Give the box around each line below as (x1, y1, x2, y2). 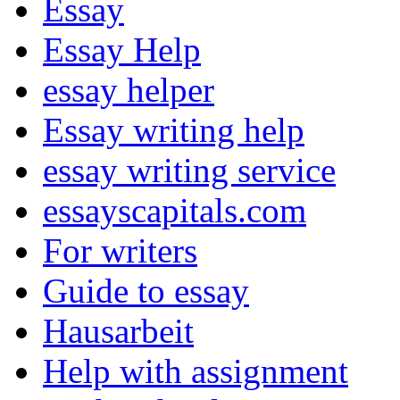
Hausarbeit (43, 312, 194, 351)
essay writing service (43, 151, 336, 190)
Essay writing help (43, 111, 304, 150)
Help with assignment (43, 352, 348, 391)
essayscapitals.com (43, 191, 306, 230)
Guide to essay (43, 271, 249, 311)
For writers (43, 231, 197, 271)
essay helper (43, 71, 214, 110)
